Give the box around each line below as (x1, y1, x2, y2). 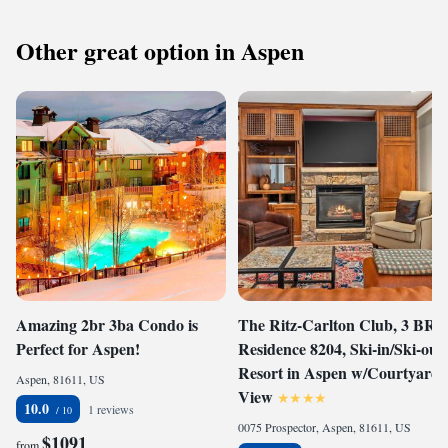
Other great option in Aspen (16, 33, 304, 68)
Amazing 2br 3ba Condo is (16, 313, 198, 336)
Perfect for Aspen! (16, 337, 140, 360)
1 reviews (88, 401, 134, 417)
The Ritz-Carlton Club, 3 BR (238, 313, 436, 336)
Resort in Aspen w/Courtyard (238, 361, 440, 384)
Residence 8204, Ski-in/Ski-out (238, 337, 443, 360)
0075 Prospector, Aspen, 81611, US (238, 419, 411, 435)
